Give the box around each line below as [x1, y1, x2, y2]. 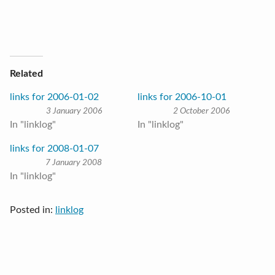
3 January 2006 [45, 107, 102, 115]
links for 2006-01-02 [10, 92, 99, 102]
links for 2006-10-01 [137, 92, 227, 102]
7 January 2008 [45, 158, 102, 167]
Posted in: [10, 205, 55, 215]
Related [10, 69, 43, 79]
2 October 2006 [173, 107, 230, 115]
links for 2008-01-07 [10, 144, 99, 153]
